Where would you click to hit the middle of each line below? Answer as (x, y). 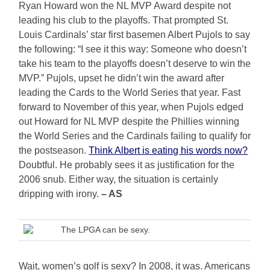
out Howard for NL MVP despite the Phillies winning (129, 122)
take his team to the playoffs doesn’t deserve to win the (135, 64)
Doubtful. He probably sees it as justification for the (127, 165)
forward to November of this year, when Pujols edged (131, 107)
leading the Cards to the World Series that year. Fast (130, 93)
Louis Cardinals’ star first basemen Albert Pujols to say (135, 35)
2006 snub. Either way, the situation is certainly (119, 180)
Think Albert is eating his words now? (168, 151)
